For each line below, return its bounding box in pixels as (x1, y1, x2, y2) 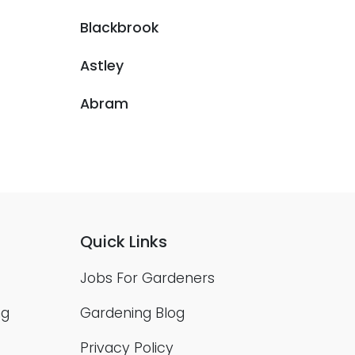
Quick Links (80, 231, 167, 253)
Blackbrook (80, 18, 158, 37)
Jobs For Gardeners (80, 269, 215, 288)
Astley (80, 56, 124, 75)
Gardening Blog (80, 303, 185, 323)
